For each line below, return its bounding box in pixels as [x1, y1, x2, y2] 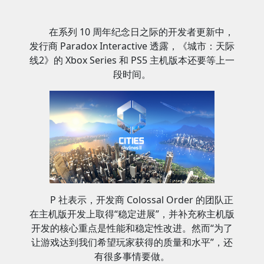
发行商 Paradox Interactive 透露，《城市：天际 [29, 39, 235, 52]
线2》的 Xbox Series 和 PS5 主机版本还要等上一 [29, 54, 235, 67]
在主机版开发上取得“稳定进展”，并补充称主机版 [29, 207, 235, 221]
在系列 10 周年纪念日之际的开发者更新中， [49, 25, 234, 38]
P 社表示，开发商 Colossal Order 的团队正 [49, 193, 233, 207]
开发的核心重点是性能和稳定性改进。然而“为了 [31, 222, 233, 235]
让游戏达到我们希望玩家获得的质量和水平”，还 [31, 236, 233, 249]
